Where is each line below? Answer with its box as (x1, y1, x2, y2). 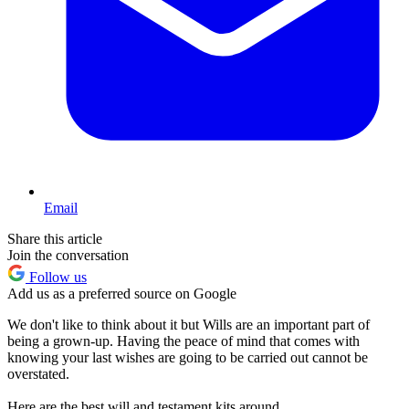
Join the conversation (7, 247, 129, 264)
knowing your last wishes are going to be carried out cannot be (7, 350, 368, 366)
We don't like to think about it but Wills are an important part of (7, 317, 370, 333)
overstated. (7, 366, 69, 383)
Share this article (7, 231, 102, 247)
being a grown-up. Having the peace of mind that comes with (7, 333, 360, 350)
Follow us (26, 269, 87, 286)
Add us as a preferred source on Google (7, 286, 236, 302)
